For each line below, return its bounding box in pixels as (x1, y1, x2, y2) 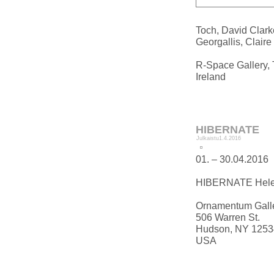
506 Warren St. (196, 212, 260, 223)
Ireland (196, 71, 226, 83)
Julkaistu (196, 135, 219, 142)
